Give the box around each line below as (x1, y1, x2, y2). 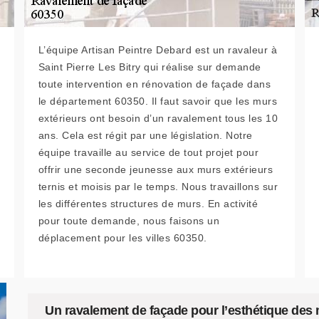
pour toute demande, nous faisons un (38, 215, 220, 226)
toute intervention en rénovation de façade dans (38, 78, 271, 90)
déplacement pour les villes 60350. (38, 232, 207, 244)
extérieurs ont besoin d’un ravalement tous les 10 (38, 113, 278, 124)
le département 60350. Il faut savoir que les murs (38, 95, 278, 107)
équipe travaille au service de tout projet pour (38, 147, 259, 158)
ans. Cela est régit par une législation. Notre (38, 130, 253, 141)
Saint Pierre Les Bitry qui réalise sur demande (38, 61, 261, 73)
